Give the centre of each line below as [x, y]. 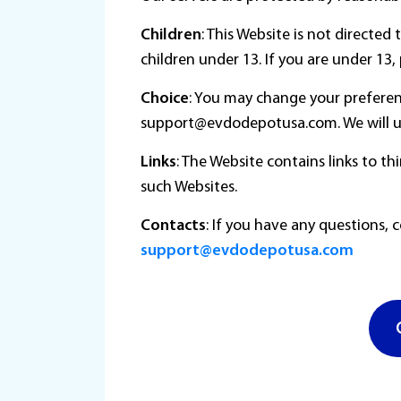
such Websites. [189, 188]
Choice [165, 99]
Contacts [173, 226]
